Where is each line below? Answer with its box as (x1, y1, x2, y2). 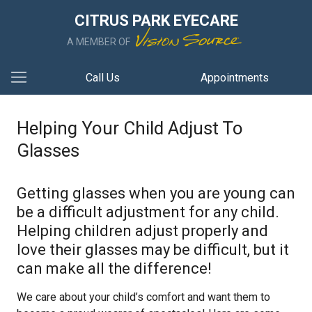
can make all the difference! (17, 260, 212, 277)
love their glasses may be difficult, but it (17, 241, 289, 258)
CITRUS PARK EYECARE (74, 12, 238, 29)
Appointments (201, 71, 270, 84)
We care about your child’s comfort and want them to (17, 290, 270, 304)
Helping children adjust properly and (17, 222, 268, 240)
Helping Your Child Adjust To (17, 118, 243, 139)
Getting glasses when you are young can (17, 185, 295, 202)
